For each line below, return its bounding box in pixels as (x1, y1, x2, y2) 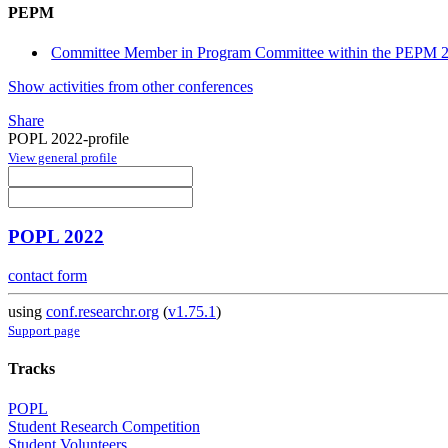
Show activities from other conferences (8, 77, 253, 95)
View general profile (8, 149, 117, 165)
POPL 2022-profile (8, 129, 129, 147)
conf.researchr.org (46, 303, 159, 321)
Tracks (8, 360, 55, 378)
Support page (8, 323, 80, 339)
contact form (8, 267, 87, 285)
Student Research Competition (8, 417, 200, 435)
